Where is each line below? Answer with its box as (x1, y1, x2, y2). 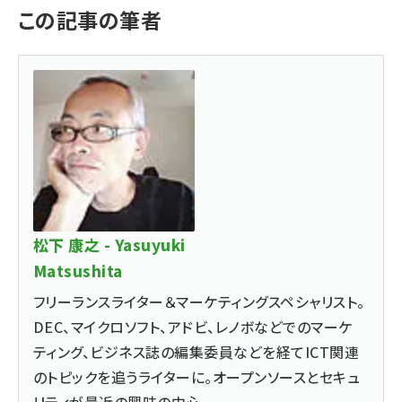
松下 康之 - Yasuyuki (33, 233, 186, 256)
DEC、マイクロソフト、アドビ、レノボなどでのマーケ (33, 316, 353, 337)
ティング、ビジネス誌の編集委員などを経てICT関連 (33, 341, 359, 363)
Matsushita (33, 259, 123, 282)
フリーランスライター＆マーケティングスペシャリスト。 (33, 291, 365, 312)
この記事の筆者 (18, 4, 162, 35)
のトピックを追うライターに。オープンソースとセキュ (33, 366, 360, 388)
